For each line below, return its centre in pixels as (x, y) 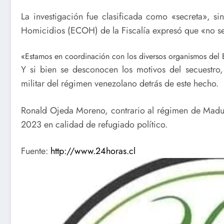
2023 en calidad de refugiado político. (94, 124)
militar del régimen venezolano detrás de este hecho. (120, 84)
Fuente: (36, 151)
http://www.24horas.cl (93, 151)
